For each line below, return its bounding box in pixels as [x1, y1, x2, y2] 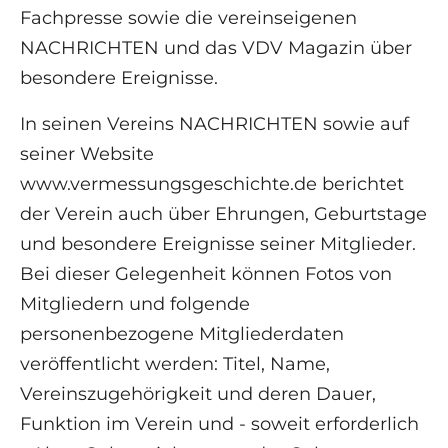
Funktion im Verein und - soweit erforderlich [20, 413, 419, 436]
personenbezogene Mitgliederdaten [20, 323, 344, 346]
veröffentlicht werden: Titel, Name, [20, 353, 330, 376]
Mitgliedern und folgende [20, 293, 250, 316]
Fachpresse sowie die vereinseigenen [20, 7, 357, 30]
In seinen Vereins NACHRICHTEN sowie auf [20, 113, 409, 136]
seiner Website [20, 143, 154, 166]
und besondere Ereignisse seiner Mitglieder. [20, 233, 416, 256]
